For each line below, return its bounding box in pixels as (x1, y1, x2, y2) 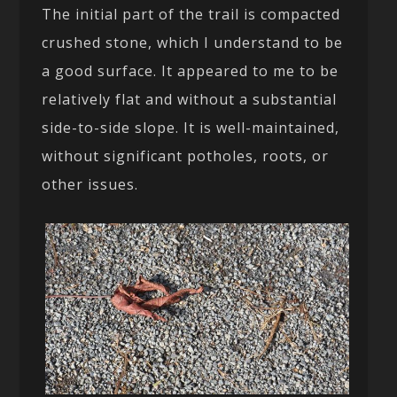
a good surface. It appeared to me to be (42, 61, 339, 81)
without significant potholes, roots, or (42, 146, 330, 166)
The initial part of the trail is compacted (42, 4, 341, 24)
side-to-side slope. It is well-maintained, (42, 118, 340, 137)
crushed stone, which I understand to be (42, 33, 344, 52)
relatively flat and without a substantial (42, 90, 338, 109)
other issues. (42, 175, 139, 194)
